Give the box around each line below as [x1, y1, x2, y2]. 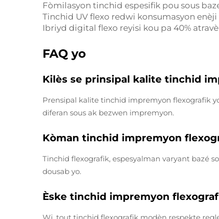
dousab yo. [43, 167, 81, 176]
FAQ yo [43, 46, 86, 61]
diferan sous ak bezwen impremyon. [43, 108, 174, 117]
